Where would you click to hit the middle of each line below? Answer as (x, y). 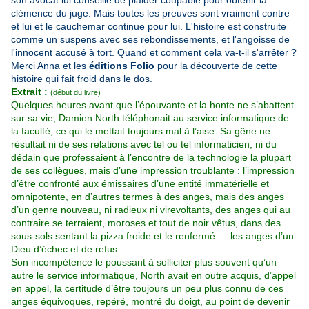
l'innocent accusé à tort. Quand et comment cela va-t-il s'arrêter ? (154, 53)
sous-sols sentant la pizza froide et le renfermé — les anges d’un (152, 236)
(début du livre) (76, 93)
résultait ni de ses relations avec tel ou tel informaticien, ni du (144, 144)
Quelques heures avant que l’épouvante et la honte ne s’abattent (152, 105)
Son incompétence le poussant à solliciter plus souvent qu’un (144, 262)
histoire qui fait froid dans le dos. (82, 79)
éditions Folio (122, 66)
